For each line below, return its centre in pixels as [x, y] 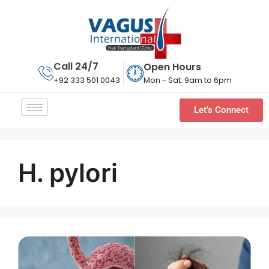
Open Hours [172, 67]
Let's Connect [221, 110]
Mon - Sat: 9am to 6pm [187, 80]
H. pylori [68, 173]
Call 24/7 [76, 66]
